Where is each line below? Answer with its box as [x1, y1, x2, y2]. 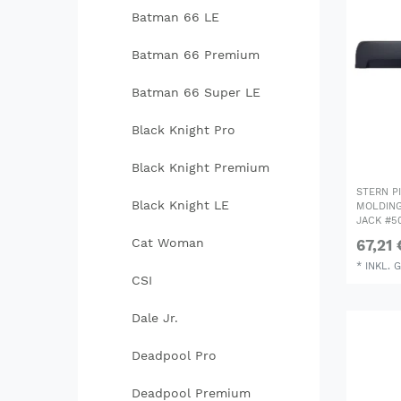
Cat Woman [131, 235, 204, 251]
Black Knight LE [131, 198, 229, 213]
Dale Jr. [131, 311, 178, 326]
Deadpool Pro [131, 348, 217, 363]
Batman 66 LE [131, 10, 219, 25]
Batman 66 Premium [131, 47, 260, 63]
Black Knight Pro [131, 123, 235, 138]
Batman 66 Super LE [131, 85, 260, 100]
